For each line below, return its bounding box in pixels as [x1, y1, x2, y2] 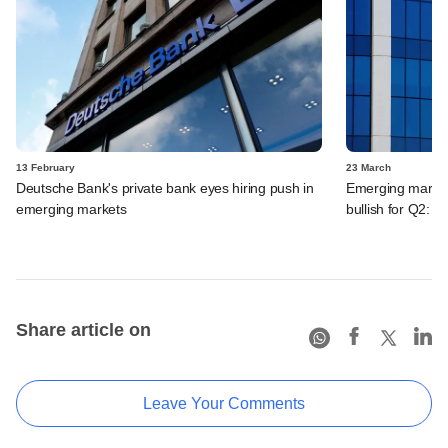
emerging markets [16, 200, 127, 217]
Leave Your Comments [143, 394, 305, 412]
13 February [16, 161, 75, 173]
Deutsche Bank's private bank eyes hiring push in [16, 179, 314, 196]
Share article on [16, 319, 151, 340]
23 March [346, 161, 391, 173]
